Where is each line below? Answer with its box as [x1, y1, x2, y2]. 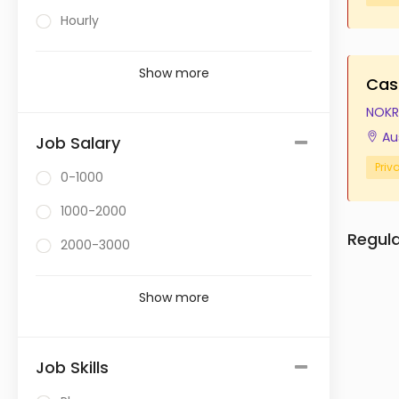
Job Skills [36, 356, 109, 379]
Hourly [61, 12, 99, 29]
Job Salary [36, 132, 120, 154]
